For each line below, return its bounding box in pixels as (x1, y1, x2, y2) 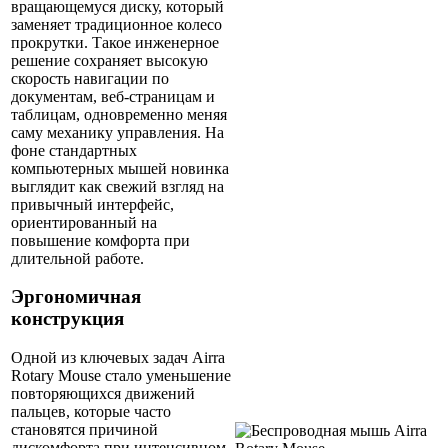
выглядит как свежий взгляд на (11, 177, 224, 195)
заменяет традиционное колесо (11, 15, 222, 33)
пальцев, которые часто (11, 403, 171, 421)
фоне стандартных (11, 141, 137, 159)
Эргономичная (11, 286, 141, 308)
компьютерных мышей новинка (11, 159, 229, 177)
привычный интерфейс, (11, 195, 174, 213)
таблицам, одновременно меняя (11, 105, 227, 123)
